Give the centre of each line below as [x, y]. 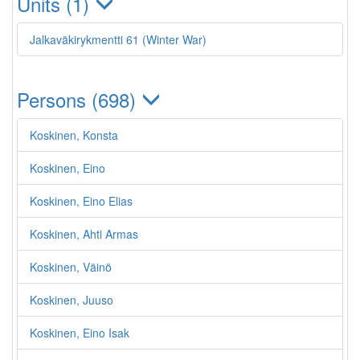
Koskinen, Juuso [72, 300]
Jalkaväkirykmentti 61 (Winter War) [118, 39]
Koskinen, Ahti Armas [84, 234]
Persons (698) [79, 99]
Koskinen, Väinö [71, 267]
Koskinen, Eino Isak [80, 333]
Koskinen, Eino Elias [81, 201]
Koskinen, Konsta [74, 135]
